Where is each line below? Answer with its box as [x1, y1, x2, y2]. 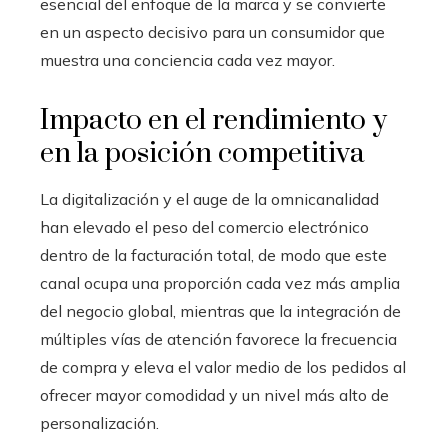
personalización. [40, 412, 159, 433]
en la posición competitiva [40, 135, 365, 171]
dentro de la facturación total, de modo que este [40, 244, 387, 265]
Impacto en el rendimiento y [40, 102, 387, 138]
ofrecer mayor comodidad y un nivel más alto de [40, 384, 389, 405]
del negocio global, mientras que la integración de [40, 300, 401, 321]
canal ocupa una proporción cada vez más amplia [40, 272, 400, 293]
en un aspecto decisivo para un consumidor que [40, 21, 385, 42]
